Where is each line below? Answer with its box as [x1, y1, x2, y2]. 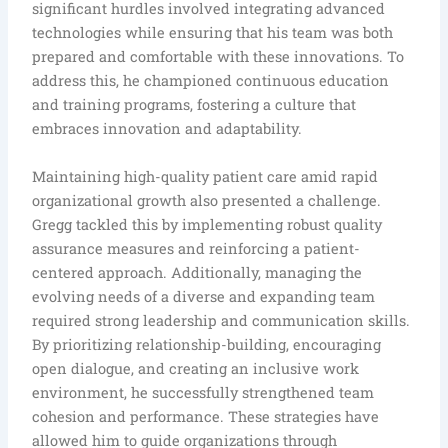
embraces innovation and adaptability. [32, 119, 303, 139]
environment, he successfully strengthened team [32, 382, 375, 402]
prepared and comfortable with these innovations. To [32, 47, 405, 67]
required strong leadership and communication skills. [32, 310, 411, 330]
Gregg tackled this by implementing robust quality [32, 214, 383, 234]
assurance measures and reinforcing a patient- [32, 238, 361, 258]
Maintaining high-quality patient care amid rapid [32, 166, 379, 186]
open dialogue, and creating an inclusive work [32, 358, 360, 378]
